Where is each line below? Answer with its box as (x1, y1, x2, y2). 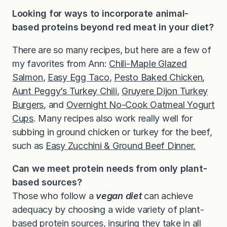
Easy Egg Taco (48, 72, 109, 83)
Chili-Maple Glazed (109, 58, 187, 69)
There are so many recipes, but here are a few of (12, 45, 211, 56)
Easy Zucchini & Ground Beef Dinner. (45, 140, 196, 152)
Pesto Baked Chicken (114, 72, 203, 83)
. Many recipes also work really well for (33, 113, 193, 124)
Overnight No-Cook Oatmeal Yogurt (66, 99, 215, 110)
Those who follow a (12, 191, 96, 202)
